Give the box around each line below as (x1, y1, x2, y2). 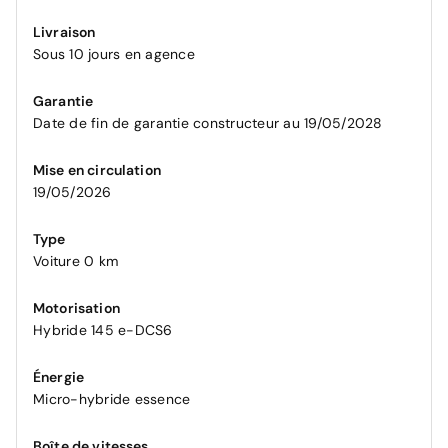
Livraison (33, 23, 96, 41)
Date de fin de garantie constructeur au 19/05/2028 (33, 114, 383, 132)
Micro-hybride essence (33, 390, 191, 408)
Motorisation (33, 299, 120, 317)
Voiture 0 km (33, 252, 118, 270)
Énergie (33, 368, 85, 386)
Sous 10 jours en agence (33, 45, 195, 63)
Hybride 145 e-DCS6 (33, 321, 173, 339)
